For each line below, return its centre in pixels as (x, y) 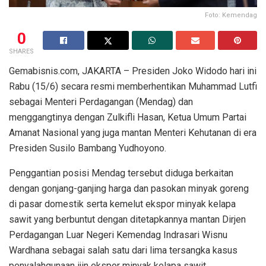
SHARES (21, 51)
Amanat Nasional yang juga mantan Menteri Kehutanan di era (133, 132)
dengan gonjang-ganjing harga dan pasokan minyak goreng (129, 188)
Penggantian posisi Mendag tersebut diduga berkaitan (121, 173)
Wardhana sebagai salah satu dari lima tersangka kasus (123, 250)
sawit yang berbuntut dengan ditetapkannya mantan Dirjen (127, 219)
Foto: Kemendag (231, 15)
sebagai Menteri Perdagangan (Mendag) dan (101, 102)
